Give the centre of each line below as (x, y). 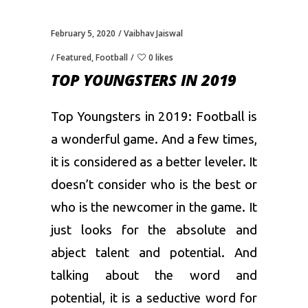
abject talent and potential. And (154, 253)
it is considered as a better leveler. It (154, 162)
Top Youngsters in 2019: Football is (154, 117)
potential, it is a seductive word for (154, 298)
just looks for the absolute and (154, 230)
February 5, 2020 (83, 34)
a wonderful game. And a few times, (154, 140)
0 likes (161, 58)
